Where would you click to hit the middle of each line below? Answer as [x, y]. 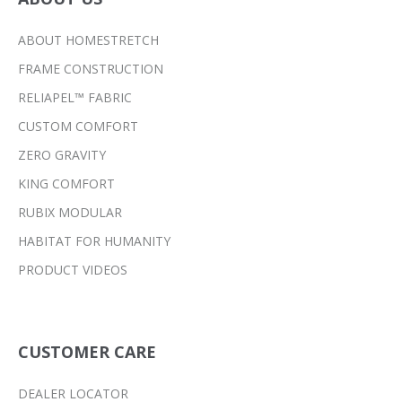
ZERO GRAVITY [62, 154]
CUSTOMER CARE [87, 351]
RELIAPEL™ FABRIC [75, 97]
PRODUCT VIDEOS [73, 269]
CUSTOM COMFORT [78, 126]
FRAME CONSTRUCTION [91, 68]
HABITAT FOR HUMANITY [94, 240]
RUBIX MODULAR [70, 212]
